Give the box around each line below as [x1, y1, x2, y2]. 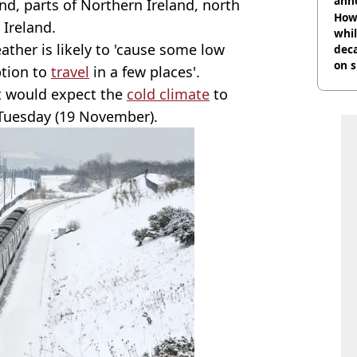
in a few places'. [89, 62, 200, 82]
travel [51, 62, 89, 82]
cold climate [127, 84, 210, 104]
